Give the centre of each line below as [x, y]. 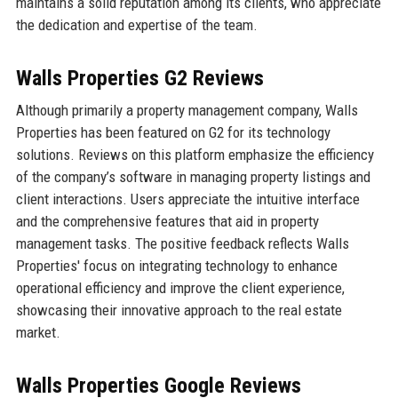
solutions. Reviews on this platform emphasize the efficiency [195, 155]
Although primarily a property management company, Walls [187, 111]
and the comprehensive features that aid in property [167, 222]
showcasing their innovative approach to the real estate [179, 310]
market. [38, 333]
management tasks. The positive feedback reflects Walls [182, 244]
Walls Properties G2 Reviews [139, 79]
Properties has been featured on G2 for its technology [173, 133]
